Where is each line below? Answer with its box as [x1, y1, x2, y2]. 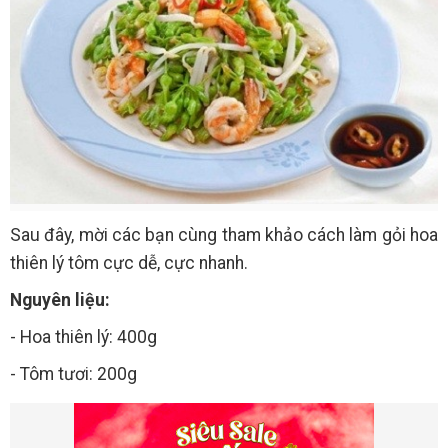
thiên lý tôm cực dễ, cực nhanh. [10, 253, 248, 274]
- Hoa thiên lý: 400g [10, 327, 157, 348]
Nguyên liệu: [10, 290, 110, 311]
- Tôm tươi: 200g [10, 364, 137, 385]
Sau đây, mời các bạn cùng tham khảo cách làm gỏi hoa [10, 225, 438, 246]
